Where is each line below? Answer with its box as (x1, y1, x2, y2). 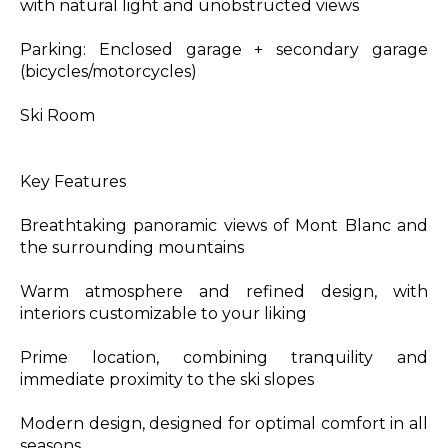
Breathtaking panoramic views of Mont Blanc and (20, 216, 428, 235)
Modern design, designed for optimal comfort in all (20, 414, 428, 433)
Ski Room (20, 106, 95, 125)
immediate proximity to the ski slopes (20, 370, 314, 389)
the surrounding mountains (20, 238, 244, 257)
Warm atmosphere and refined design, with (20, 282, 428, 301)
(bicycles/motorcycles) (20, 62, 197, 81)
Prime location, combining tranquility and (20, 348, 428, 367)
